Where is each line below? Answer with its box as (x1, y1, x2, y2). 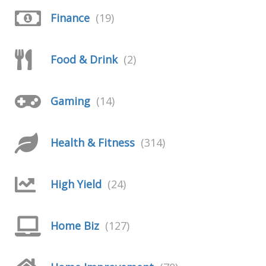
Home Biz (50, 218, 99, 233)
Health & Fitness (50, 135, 135, 150)
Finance (50, 11, 90, 25)
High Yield (50, 177, 102, 191)
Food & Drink (50, 52, 118, 66)
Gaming (50, 94, 90, 108)
